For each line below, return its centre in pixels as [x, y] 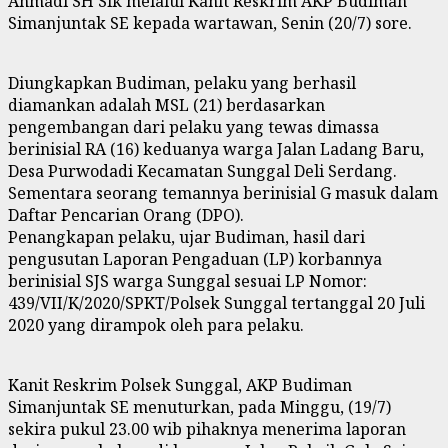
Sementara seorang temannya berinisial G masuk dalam [223, 192]
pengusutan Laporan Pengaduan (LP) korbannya [195, 258]
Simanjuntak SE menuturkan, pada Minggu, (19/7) [199, 406]
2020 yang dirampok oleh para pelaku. [156, 324]
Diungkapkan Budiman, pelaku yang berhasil [182, 82]
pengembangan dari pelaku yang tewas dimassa [193, 126]
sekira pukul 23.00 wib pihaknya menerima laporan [207, 428]
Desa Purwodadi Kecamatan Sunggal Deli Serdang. [202, 170]
